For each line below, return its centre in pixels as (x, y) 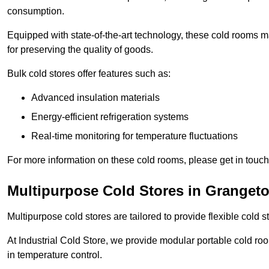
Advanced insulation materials (95, 98)
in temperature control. (55, 255)
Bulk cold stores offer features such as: (89, 74)
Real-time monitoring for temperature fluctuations (134, 136)
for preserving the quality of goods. (80, 50)
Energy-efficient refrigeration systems (110, 117)
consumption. (36, 11)
